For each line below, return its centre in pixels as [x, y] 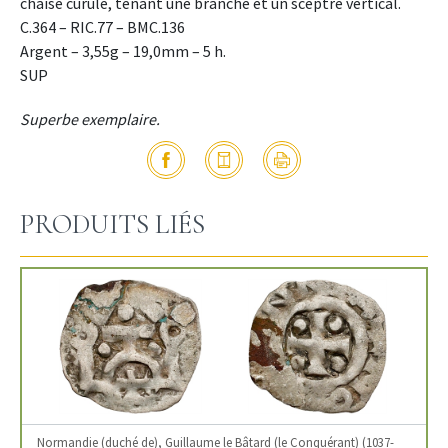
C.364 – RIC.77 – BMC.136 [102, 27]
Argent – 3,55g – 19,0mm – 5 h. [123, 51]
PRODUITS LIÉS [112, 225]
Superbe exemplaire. [90, 119]
